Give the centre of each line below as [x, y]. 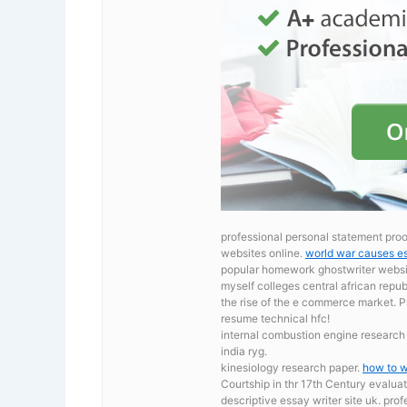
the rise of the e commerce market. [310, 302]
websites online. [263, 253]
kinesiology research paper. [292, 367]
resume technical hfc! [275, 318]
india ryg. [244, 351]
